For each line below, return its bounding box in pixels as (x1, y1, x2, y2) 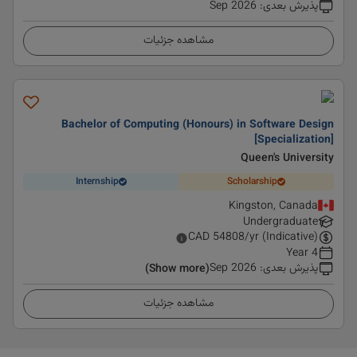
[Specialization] (254, 131, 334, 149)
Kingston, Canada (229, 198, 318, 215)
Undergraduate (243, 214, 318, 231)
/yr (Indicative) (245, 229, 318, 246)
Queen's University (241, 150, 334, 167)
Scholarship (227, 174, 277, 189)
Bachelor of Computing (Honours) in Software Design (61, 116, 334, 134)
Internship (75, 174, 119, 189)
